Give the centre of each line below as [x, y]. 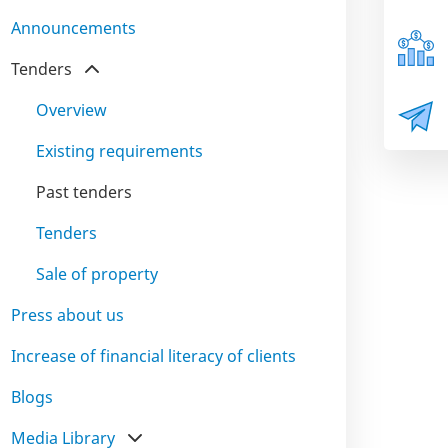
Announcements [73, 28]
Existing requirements [119, 151]
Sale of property [97, 274]
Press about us [67, 315]
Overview [71, 110]
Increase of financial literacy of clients [153, 356]
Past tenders [84, 192]
